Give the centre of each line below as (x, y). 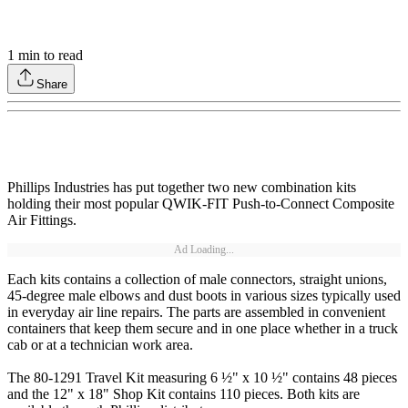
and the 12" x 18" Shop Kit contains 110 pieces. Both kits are (184, 394)
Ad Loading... (204, 250)
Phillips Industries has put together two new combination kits (182, 188)
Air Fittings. (42, 220)
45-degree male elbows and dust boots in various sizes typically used (204, 296)
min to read (49, 56)
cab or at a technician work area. (100, 345)
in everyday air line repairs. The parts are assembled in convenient (196, 312)
